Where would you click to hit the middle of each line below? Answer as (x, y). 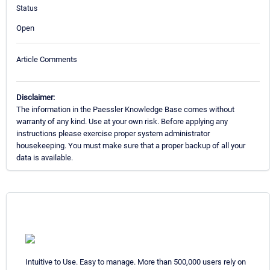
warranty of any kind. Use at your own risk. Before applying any (122, 122)
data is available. (45, 158)
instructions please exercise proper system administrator (113, 134)
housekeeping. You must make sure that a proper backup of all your (131, 146)
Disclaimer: (36, 98)
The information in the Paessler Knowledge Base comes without (125, 110)
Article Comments (47, 60)
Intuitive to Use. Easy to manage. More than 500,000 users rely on (136, 262)
